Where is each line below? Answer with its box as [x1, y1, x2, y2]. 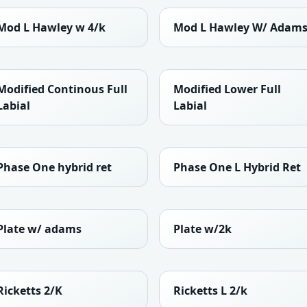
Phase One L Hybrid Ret [173, 160, 301, 175]
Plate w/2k [173, 221, 232, 237]
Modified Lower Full [173, 82, 281, 97]
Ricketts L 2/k [173, 283, 247, 299]
